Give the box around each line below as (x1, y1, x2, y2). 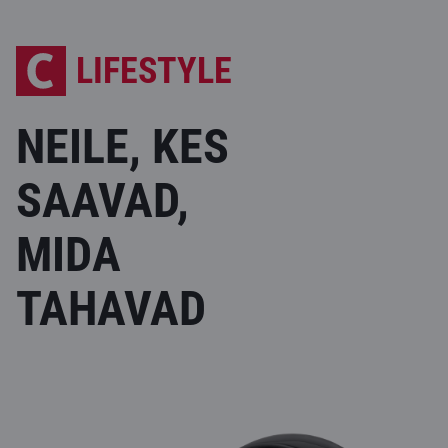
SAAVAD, (16, 171, 189, 229)
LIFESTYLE (76, 49, 232, 92)
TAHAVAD (16, 279, 206, 337)
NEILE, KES (16, 117, 229, 175)
